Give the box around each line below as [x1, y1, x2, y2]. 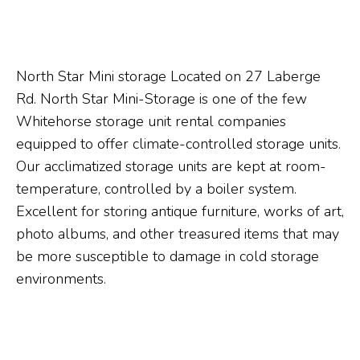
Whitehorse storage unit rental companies [16, 112, 286, 131]
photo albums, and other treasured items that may [16, 224, 339, 243]
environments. [16, 269, 106, 288]
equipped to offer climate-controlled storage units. [16, 134, 341, 153]
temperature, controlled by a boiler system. [16, 179, 297, 198]
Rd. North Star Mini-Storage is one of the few [16, 89, 307, 108]
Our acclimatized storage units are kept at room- [16, 157, 326, 176]
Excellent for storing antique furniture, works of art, [16, 202, 344, 221]
